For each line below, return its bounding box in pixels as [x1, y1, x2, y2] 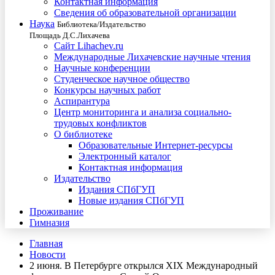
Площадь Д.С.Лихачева [29, 31, 110, 40]
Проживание [29, 206, 83, 217]
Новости [29, 249, 66, 260]
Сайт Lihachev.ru [54, 41, 123, 51]
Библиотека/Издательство [57, 20, 146, 29]
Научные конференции [54, 63, 150, 73]
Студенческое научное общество [54, 74, 190, 84]
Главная [29, 238, 63, 249]
